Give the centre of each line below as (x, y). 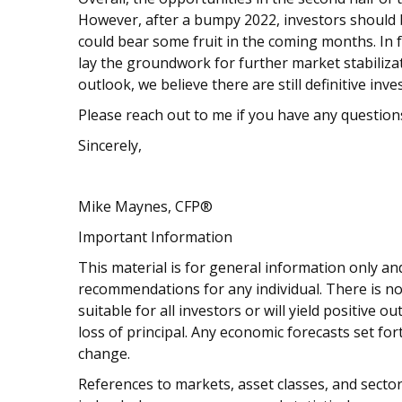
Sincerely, (110, 146)
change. (104, 354)
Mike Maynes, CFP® (149, 207)
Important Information (155, 237)
